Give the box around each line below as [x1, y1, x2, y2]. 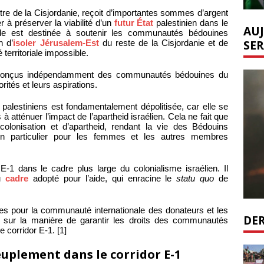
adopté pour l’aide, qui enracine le [28, 173, 177, 184]
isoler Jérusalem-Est [13, 38, 99, 48]
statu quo [176, 173, 214, 184]
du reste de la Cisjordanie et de [98, 38, 229, 48]
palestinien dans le [153, 18, 229, 28]
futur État [114, 18, 154, 28]
